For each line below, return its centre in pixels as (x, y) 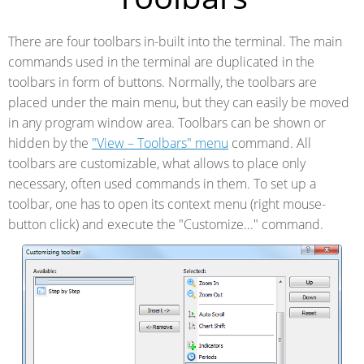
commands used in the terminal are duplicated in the (161, 62)
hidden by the (50, 143)
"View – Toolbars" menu (160, 143)
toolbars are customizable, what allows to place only (157, 163)
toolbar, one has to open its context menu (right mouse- (167, 204)
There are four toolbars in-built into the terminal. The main (175, 41)
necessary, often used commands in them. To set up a (162, 184)
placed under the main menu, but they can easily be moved (179, 102)
